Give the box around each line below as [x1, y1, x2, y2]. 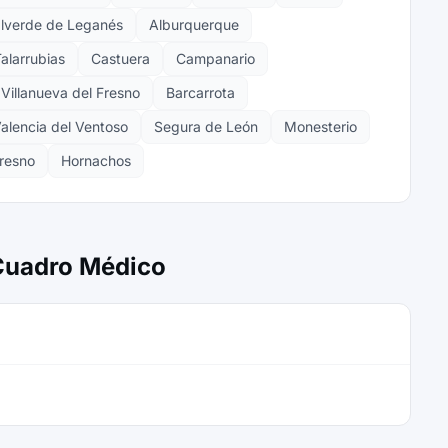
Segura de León [154, 118, 258, 135]
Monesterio [284, 118, 357, 135]
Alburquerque [149, 16, 239, 33]
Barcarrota [166, 84, 235, 101]
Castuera [91, 50, 150, 67]
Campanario [176, 50, 255, 67]
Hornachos [61, 152, 131, 169]
